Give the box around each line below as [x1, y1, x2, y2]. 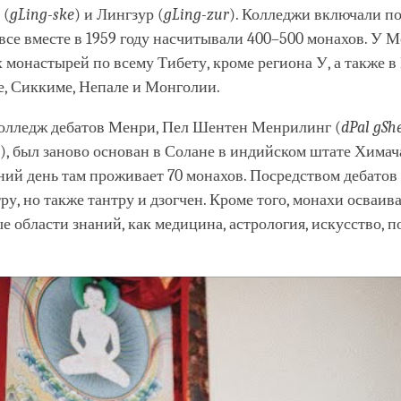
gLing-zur [164, 5, 229, 25]
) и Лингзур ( [74, 5, 164, 25]
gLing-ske [10, 5, 74, 25]
